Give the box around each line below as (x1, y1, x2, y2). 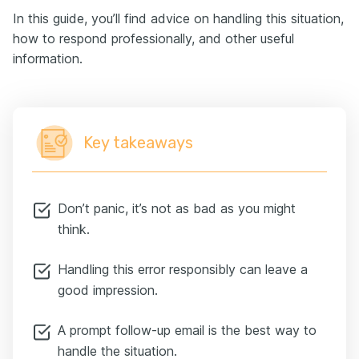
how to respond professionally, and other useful (13, 30, 294, 46)
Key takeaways (83, 133, 193, 152)
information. (13, 50, 83, 67)
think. (58, 221, 90, 237)
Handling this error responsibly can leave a (58, 261, 308, 277)
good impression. (58, 282, 158, 298)
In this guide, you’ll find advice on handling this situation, (13, 10, 344, 26)
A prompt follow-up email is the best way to (58, 322, 317, 338)
